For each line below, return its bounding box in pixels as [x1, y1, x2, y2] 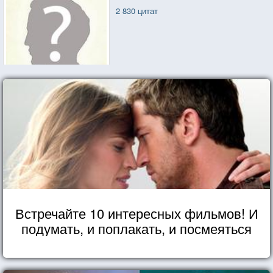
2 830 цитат [116, 4, 158, 16]
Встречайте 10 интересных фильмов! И [15, 203, 258, 222]
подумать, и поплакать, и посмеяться [21, 218, 252, 238]
